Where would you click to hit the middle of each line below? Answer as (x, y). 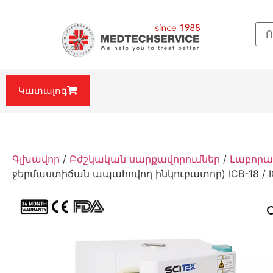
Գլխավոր (36, 159)
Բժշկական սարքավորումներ (145, 159)
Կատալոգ (43, 90)
